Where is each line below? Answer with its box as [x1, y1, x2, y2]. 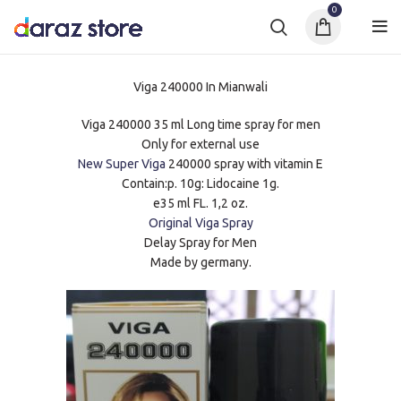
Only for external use [141, 137, 260, 151]
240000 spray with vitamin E [166, 157, 323, 171]
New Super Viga [78, 157, 166, 171]
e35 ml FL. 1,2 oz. [153, 196, 248, 210]
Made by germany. [149, 255, 252, 269]
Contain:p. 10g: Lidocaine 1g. [122, 176, 279, 191]
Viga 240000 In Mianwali [133, 80, 268, 94]
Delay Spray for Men [144, 235, 257, 250]
